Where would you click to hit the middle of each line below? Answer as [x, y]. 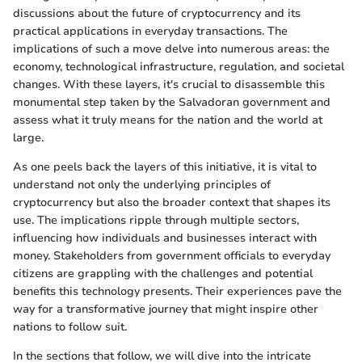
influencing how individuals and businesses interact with [165, 238]
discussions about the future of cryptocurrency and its [157, 13]
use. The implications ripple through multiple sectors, [156, 220]
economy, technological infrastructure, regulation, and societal [179, 66]
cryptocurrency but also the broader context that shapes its [172, 202]
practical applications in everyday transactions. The [150, 31]
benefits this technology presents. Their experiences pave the [177, 291]
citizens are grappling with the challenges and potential [163, 273]
